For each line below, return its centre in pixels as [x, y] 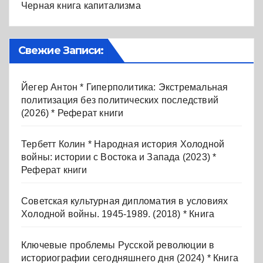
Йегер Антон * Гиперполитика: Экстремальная [125, 87]
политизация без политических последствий [120, 100]
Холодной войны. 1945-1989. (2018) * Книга [118, 214]
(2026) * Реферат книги [73, 113]
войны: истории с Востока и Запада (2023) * [119, 157]
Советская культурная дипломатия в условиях [125, 201]
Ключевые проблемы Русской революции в [118, 245]
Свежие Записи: [61, 50]
